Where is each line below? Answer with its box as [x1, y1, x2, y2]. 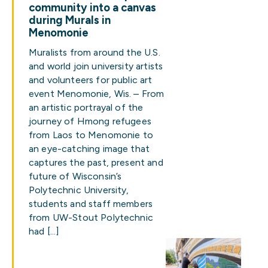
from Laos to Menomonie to [29, 129, 153, 141]
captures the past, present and [29, 157, 163, 168]
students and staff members [29, 198, 153, 209]
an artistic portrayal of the [29, 102, 144, 113]
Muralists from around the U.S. [29, 47, 160, 58]
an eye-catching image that [29, 143, 150, 154]
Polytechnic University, [29, 184, 129, 196]
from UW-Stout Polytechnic [29, 212, 153, 223]
